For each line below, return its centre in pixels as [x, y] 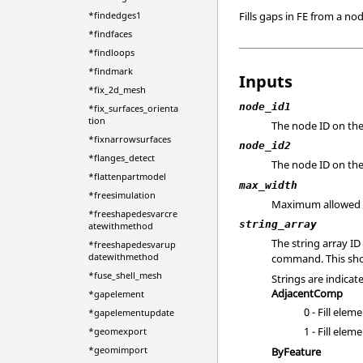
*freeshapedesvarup [132, 244]
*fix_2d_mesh [117, 90]
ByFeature [297, 351]
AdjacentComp [307, 293]
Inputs [266, 81]
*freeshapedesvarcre [132, 214]
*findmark [110, 71]
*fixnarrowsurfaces [129, 139]
